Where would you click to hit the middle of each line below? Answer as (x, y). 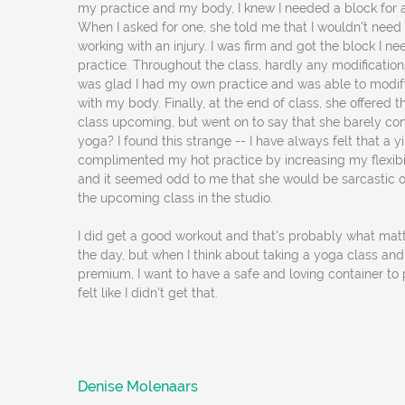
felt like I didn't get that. (148, 293)
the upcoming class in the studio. (176, 198)
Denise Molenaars (138, 386)
